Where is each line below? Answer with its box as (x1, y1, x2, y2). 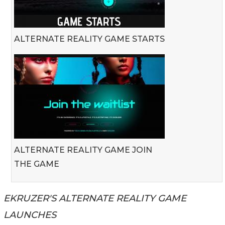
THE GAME (14, 159, 59, 169)
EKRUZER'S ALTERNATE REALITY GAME (4, 192, 186, 204)
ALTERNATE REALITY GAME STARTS (14, 34, 165, 44)
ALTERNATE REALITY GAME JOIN (14, 145, 152, 155)
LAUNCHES (4, 208, 56, 220)
